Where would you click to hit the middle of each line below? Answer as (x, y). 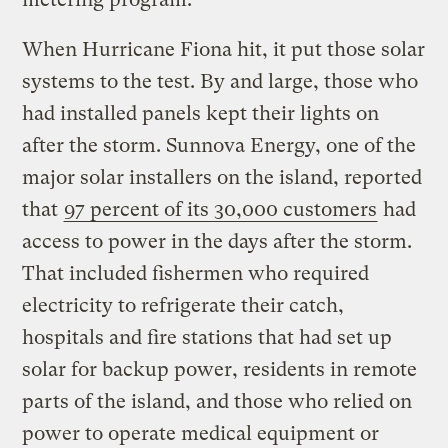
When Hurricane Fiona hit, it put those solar (224, 49)
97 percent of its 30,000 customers (221, 209)
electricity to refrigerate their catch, (183, 305)
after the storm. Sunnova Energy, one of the (219, 145)
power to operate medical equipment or (201, 433)
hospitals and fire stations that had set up (207, 337)
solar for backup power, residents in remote (220, 369)
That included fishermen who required (196, 273)
